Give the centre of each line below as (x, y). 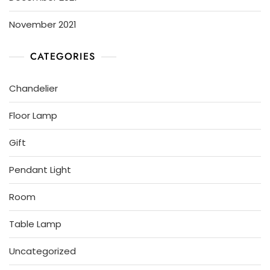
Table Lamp (35, 224)
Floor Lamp (33, 116)
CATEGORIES (63, 57)
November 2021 (43, 25)
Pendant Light (40, 170)
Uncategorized (42, 251)
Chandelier (33, 89)
